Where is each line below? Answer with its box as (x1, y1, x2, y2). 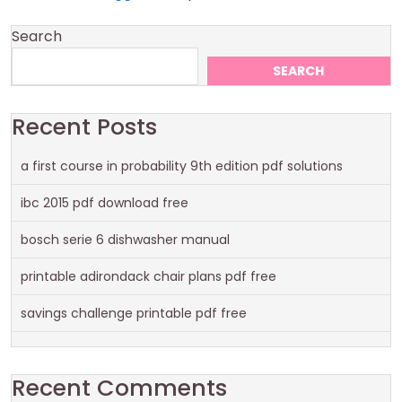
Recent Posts (12, 111, 157, 143)
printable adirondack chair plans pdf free (21, 267, 276, 285)
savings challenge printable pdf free (21, 304, 247, 322)
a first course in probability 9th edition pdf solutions (21, 157, 343, 175)
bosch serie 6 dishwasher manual (21, 231, 230, 249)
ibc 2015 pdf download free (21, 194, 188, 212)
